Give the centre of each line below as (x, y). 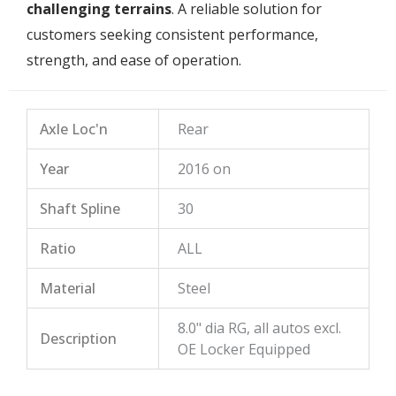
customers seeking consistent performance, (172, 34)
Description (79, 338)
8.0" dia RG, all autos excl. (260, 327)
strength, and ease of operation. (134, 60)
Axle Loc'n (74, 129)
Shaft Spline (80, 208)
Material (68, 288)
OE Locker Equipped (244, 349)
